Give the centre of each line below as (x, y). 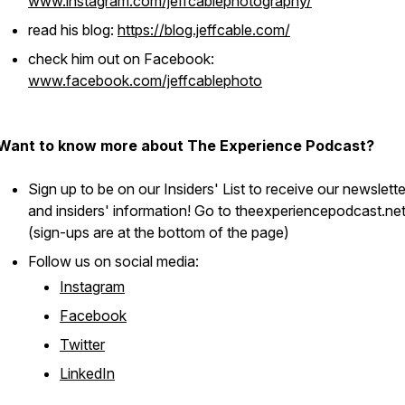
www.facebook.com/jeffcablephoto (145, 80)
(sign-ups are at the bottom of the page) (159, 232)
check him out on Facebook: (121, 59)
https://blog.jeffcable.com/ (204, 30)
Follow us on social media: (113, 261)
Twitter (82, 344)
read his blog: (73, 30)
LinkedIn (87, 373)
